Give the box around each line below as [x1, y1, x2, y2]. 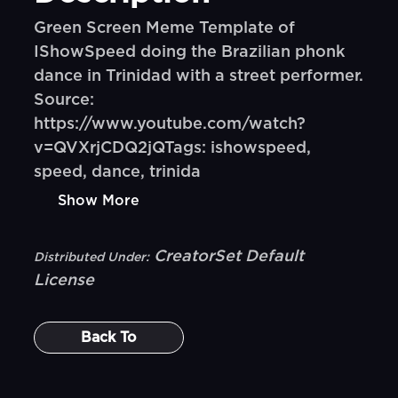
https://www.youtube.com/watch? [34, 116, 306, 132]
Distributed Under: [34, 251, 150, 264]
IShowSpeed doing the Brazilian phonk [34, 44, 346, 60]
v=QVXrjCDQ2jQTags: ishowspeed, [34, 140, 312, 156]
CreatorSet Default [154, 249, 305, 265]
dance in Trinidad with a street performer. [34, 68, 364, 84]
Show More [58, 194, 140, 208]
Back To [81, 330, 138, 345]
